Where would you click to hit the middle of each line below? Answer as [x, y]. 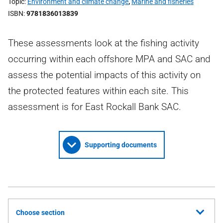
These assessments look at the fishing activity [104, 43]
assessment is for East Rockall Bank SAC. [95, 107]
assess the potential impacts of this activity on [104, 75]
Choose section [40, 213]
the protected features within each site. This [98, 91]
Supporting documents [120, 145]
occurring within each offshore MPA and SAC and [109, 59]
